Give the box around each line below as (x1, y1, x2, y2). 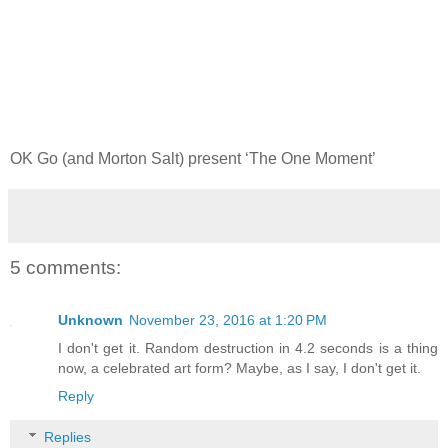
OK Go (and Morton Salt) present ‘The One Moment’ (10, 150, 376, 168)
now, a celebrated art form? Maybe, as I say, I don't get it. (58, 359, 421, 376)
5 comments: (10, 257, 121, 279)
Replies (44, 429, 92, 446)
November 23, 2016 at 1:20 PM (129, 311, 327, 328)
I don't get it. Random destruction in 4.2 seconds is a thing (58, 339, 438, 356)
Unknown (58, 311, 123, 328)
